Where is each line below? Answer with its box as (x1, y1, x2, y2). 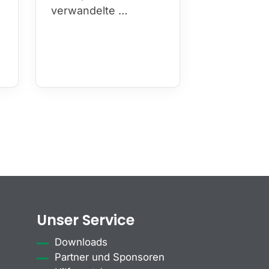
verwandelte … (52, 4, 128, 17)
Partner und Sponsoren (55, 250, 165, 263)
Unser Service (37, 210, 134, 230)
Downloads (55, 235, 107, 248)
